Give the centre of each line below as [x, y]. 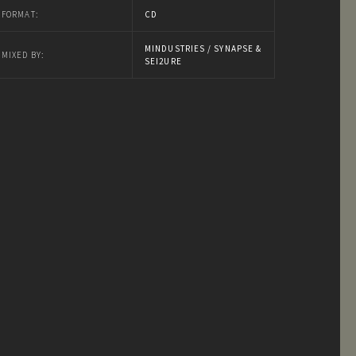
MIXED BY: [23, 55]
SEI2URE [163, 61]
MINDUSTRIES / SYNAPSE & [203, 48]
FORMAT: [20, 14]
